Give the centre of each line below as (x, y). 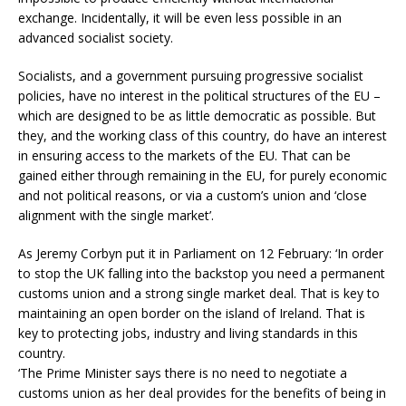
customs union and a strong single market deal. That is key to (199, 294)
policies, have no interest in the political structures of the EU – (199, 96)
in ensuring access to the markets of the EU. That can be (184, 156)
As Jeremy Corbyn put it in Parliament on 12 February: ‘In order (201, 254)
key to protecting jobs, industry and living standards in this (188, 333)
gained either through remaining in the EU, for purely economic (203, 176)
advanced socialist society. (96, 38)
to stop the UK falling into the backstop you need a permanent (202, 274)
